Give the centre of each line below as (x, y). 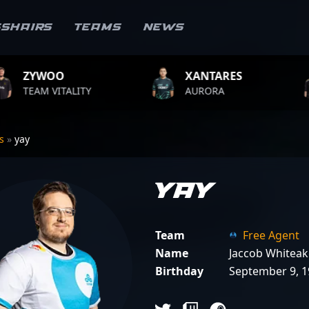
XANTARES (138, 76)
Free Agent (271, 235)
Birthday (179, 271)
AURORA (129, 91)
